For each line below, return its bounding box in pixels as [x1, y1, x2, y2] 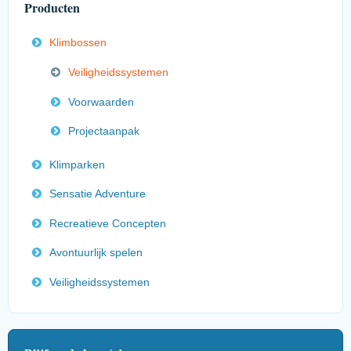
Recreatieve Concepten [49, 216, 166, 230]
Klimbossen [49, 36, 107, 49]
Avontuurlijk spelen [49, 246, 143, 259]
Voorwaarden [68, 95, 134, 108]
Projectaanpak [68, 125, 139, 138]
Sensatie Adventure [49, 187, 146, 201]
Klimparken [49, 157, 105, 171]
